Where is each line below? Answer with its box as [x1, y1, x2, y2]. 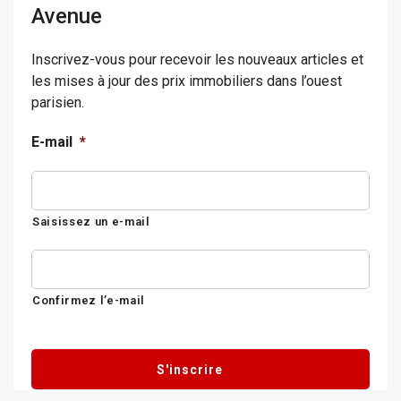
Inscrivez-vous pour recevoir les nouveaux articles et [31, 51, 363, 69]
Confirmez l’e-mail [32, 294, 145, 308]
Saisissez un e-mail [32, 215, 150, 229]
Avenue [31, 4, 102, 30]
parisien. [31, 94, 84, 112]
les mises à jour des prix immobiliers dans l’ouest [31, 73, 342, 90]
